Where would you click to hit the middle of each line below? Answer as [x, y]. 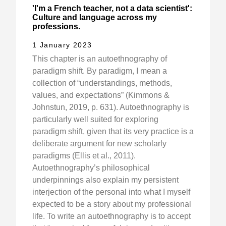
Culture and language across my [95, 18]
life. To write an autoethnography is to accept [111, 216]
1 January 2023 [62, 45]
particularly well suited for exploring [95, 120]
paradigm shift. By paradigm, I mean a [100, 71]
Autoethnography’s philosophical [91, 168]
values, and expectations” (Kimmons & [101, 95]
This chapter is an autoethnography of [100, 59]
